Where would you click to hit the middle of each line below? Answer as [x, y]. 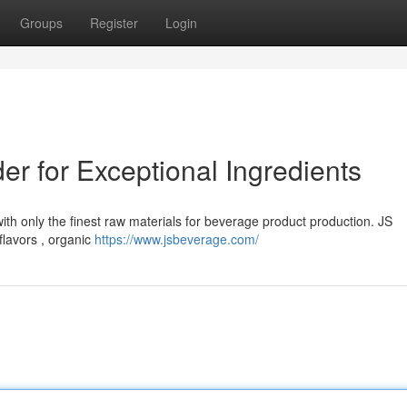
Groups [41, 23]
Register [114, 23]
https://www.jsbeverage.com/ [177, 239]
